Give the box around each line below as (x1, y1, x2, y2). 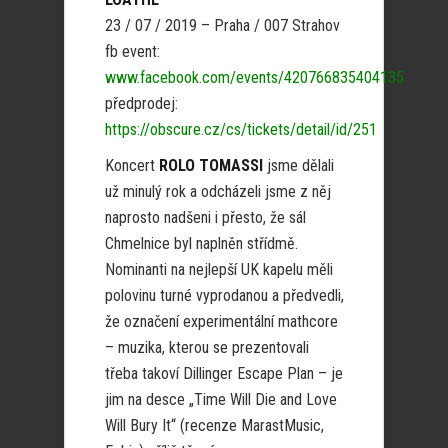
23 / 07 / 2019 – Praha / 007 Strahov (105, 16, 340, 35)
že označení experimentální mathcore (105, 312, 338, 331)
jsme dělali (263, 156, 334, 175)
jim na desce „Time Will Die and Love (105, 390, 337, 409)
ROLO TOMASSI (159, 156, 263, 175)
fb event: (105, 42, 160, 61)
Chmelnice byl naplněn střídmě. (105, 234, 298, 253)
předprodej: (105, 94, 178, 113)
